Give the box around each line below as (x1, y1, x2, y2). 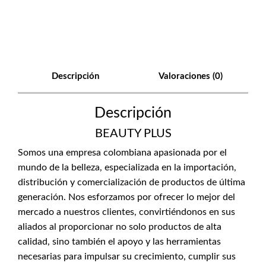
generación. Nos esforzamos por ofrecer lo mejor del (18, 192, 235, 202)
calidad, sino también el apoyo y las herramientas (18, 237, 221, 246)
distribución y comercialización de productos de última (18, 178, 245, 187)
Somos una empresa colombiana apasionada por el (18, 148, 227, 157)
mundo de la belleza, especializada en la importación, (18, 163, 236, 172)
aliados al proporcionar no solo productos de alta (18, 222, 221, 232)
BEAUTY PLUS (94, 128, 172, 140)
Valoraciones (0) (159, 72, 223, 81)
